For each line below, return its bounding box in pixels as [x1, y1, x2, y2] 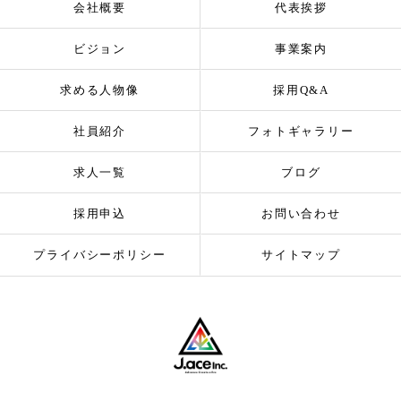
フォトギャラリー [247, 124, 355, 138]
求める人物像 [59, 83, 141, 97]
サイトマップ [260, 248, 342, 261]
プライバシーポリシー [32, 248, 167, 261]
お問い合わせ [260, 207, 342, 220]
